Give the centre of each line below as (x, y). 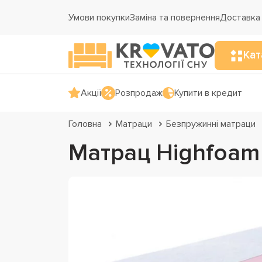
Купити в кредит (208, 93)
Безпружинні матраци (211, 124)
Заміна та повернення (175, 18)
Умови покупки (99, 18)
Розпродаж (139, 93)
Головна (85, 124)
